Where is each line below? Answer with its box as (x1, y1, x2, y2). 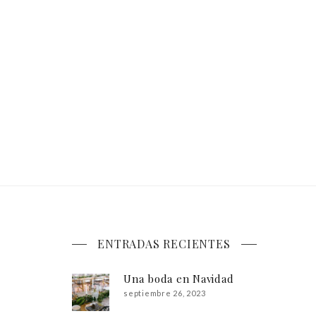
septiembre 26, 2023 (123, 288, 206, 298)
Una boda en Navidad (123, 272, 234, 286)
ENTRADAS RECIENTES (97, 236, 231, 252)
